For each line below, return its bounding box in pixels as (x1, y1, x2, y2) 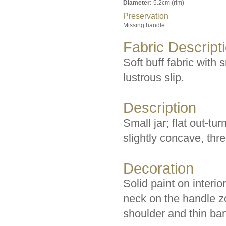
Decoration (123, 160, 194, 177)
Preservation (123, 12, 168, 20)
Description (123, 100, 196, 116)
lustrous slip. (123, 71, 184, 84)
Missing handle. (123, 22, 166, 29)
